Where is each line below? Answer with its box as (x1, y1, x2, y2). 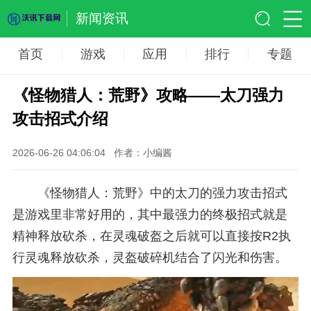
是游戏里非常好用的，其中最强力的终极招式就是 (12, 207, 287, 221)
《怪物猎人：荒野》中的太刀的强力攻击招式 (37, 185, 287, 200)
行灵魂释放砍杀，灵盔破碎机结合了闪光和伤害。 (12, 250, 287, 264)
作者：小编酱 (113, 146, 172, 158)
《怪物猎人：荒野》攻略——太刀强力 (12, 86, 284, 105)
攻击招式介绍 (12, 110, 108, 128)
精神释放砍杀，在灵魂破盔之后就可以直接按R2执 (12, 228, 291, 243)
